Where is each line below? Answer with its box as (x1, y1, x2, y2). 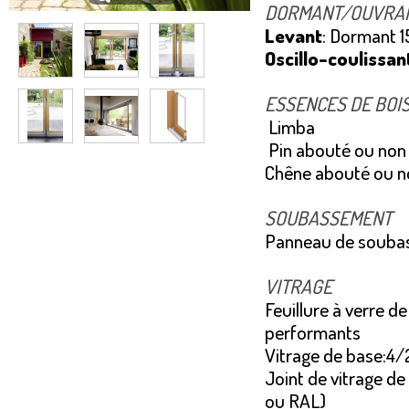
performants (265, 320, 361, 344)
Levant (265, 23, 322, 47)
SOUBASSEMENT (265, 205, 392, 230)
